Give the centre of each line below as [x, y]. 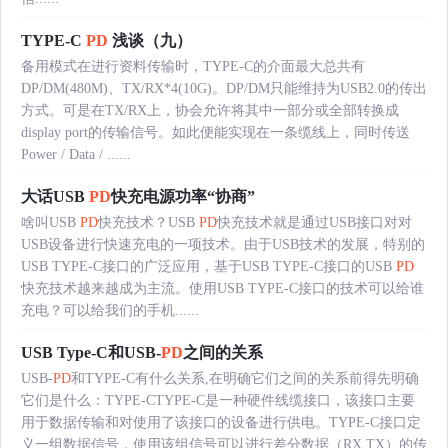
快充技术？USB [148, 223]
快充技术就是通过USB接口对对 [314, 223]
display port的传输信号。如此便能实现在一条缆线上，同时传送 [215, 133]
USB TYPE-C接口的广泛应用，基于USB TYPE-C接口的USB [208, 267]
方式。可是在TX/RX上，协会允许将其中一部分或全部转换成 [210, 111]
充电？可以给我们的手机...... [110, 311]
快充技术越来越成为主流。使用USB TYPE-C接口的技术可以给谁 [222, 289]
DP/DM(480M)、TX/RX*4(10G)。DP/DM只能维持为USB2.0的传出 [224, 89]
